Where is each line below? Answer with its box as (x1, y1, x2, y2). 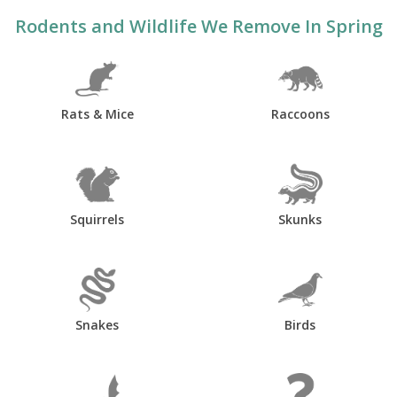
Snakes (75, 315, 119, 333)
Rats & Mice (60, 105, 134, 122)
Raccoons (270, 105, 330, 122)
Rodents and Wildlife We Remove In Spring (14, 13, 383, 38)
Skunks (278, 210, 322, 228)
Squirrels (70, 210, 124, 228)
